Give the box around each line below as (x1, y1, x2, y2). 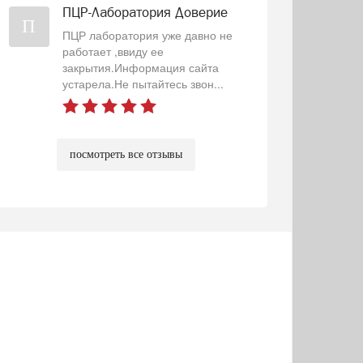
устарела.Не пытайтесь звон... (62, 75, 224, 92)
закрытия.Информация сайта (62, 58, 219, 75)
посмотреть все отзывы (69, 147, 182, 160)
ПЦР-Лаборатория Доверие (62, 3, 228, 20)
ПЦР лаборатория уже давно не (62, 26, 233, 43)
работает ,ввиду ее (62, 42, 164, 59)
